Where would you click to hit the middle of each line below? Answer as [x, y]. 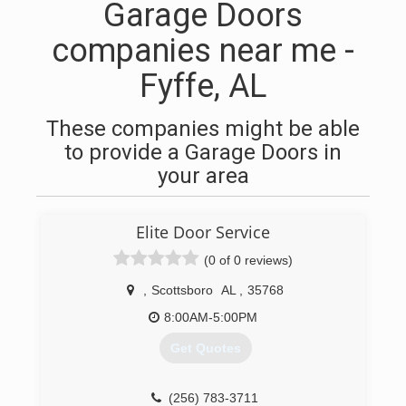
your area [203, 176]
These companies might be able [203, 129]
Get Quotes [205, 348]
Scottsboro [182, 290]
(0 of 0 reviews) [248, 260]
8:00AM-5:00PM [211, 317]
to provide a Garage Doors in [203, 152]
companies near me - [203, 51]
